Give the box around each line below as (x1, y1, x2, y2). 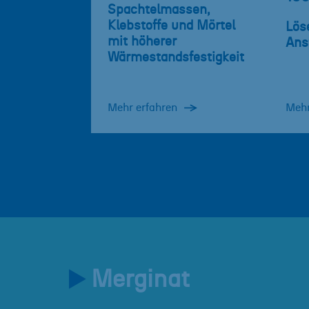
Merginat (91, 268, 190, 292)
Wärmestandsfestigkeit (108, 51, 244, 65)
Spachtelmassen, (108, 3, 210, 17)
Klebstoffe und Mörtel (108, 19, 235, 33)
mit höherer (108, 35, 177, 49)
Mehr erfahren (108, 102, 177, 114)
